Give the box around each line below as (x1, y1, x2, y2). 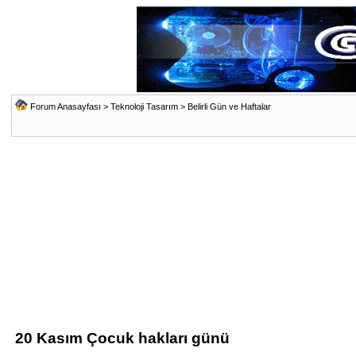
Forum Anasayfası (29, 102, 101, 111)
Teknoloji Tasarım (110, 102, 178, 111)
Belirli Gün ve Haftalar (187, 102, 271, 111)
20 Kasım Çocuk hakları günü (14, 330, 230, 346)
